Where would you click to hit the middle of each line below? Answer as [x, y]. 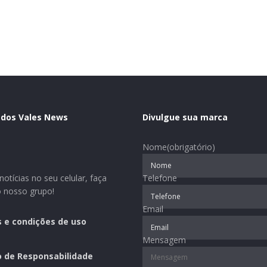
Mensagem [164, 240]
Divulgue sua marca [185, 117]
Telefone [160, 178]
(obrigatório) [191, 147]
